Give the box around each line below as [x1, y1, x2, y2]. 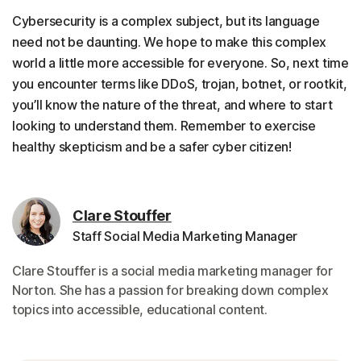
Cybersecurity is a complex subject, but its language [12, 13, 320, 29]
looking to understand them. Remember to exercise [12, 118, 316, 134]
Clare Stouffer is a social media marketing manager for [12, 263, 333, 279]
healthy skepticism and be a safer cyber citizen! [12, 139, 292, 155]
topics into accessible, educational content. [12, 301, 268, 317]
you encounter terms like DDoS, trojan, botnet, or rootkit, [12, 76, 347, 92]
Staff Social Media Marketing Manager [73, 228, 298, 244]
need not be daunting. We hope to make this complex [12, 34, 327, 50]
